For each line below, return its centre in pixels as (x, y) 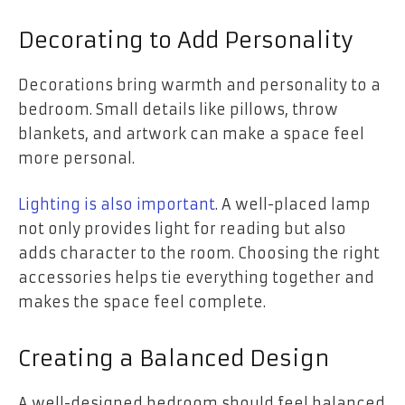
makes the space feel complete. (142, 302)
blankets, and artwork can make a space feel (191, 133)
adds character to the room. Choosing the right (199, 254)
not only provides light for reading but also (182, 229)
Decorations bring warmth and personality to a (199, 85)
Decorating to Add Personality (186, 40)
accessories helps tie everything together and (196, 278)
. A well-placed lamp (293, 205)
